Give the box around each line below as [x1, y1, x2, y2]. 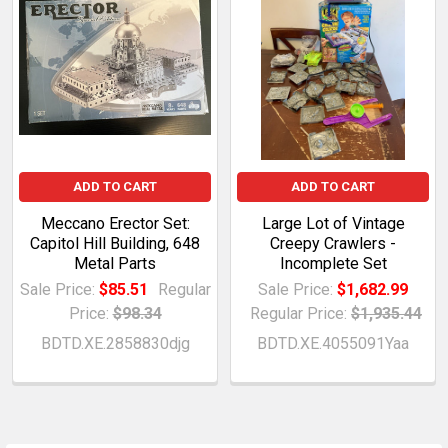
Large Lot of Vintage [261, 213, 405, 233]
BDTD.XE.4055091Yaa [257, 333, 409, 353]
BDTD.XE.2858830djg [40, 333, 190, 353]
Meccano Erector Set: [40, 213, 190, 233]
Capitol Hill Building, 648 [30, 233, 200, 253]
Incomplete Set [279, 253, 387, 273]
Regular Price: [250, 303, 347, 323]
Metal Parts [74, 253, 156, 273]
